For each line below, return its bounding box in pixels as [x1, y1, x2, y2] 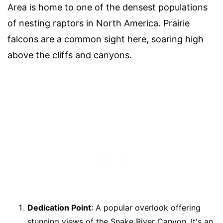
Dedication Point [27, 203, 91, 213]
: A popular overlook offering [91, 203, 201, 213]
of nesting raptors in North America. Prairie [7, 18, 190, 29]
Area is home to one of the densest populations [7, 2, 208, 13]
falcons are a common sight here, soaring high [7, 34, 204, 45]
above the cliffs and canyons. [7, 50, 132, 61]
